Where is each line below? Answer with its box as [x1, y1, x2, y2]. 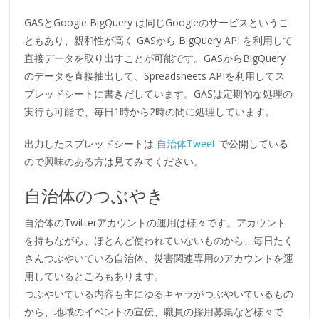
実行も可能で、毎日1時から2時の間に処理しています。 [24, 105, 276, 119]
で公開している [216, 137, 289, 151]
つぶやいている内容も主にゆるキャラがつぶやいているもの [24, 287, 294, 301]
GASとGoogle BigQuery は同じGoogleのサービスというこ [24, 16, 289, 30]
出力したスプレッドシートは [24, 137, 157, 151]
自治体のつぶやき [24, 184, 165, 208]
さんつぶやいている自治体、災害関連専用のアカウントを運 [24, 251, 294, 266]
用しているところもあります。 [24, 269, 164, 283]
